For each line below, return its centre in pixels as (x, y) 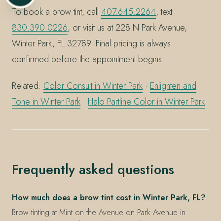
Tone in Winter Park (46, 101)
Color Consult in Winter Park (93, 86)
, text (164, 12)
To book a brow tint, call (56, 12)
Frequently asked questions (93, 170)
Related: (28, 86)
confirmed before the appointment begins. (88, 59)
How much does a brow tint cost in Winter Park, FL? (109, 197)
